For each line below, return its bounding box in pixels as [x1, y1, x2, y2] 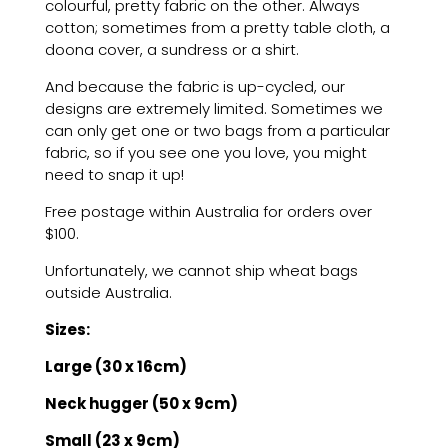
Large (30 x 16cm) [44, 356, 187, 377]
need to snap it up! [44, 164, 184, 185]
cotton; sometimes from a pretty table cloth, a [44, 17, 390, 38]
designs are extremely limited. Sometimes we [44, 98, 383, 119]
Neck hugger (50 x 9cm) [44, 393, 238, 414]
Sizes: [44, 319, 90, 340]
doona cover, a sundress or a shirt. [44, 39, 299, 60]
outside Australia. [44, 282, 172, 303]
